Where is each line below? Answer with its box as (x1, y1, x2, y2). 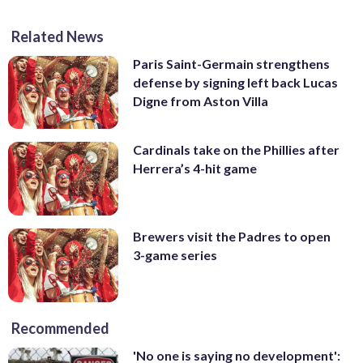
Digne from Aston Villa (133, 92, 268, 109)
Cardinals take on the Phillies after (133, 142, 340, 158)
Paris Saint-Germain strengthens (133, 55, 330, 71)
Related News (11, 27, 104, 45)
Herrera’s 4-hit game (133, 160, 257, 177)
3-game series (133, 247, 217, 263)
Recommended (11, 318, 109, 337)
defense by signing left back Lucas (133, 74, 338, 90)
